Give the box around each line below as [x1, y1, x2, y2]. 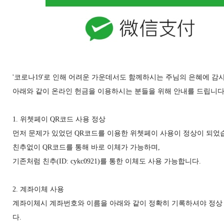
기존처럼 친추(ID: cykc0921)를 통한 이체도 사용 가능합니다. [12, 157, 201, 165]
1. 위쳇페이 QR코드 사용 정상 [12, 115, 105, 123]
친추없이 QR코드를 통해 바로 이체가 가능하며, [12, 143, 160, 151]
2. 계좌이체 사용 [12, 185, 64, 193]
